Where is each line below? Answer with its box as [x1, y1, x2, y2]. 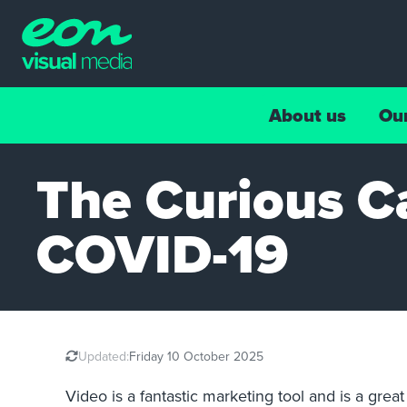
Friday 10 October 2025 [129, 347, 263, 366]
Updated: [78, 347, 129, 366]
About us [269, 102, 346, 130]
